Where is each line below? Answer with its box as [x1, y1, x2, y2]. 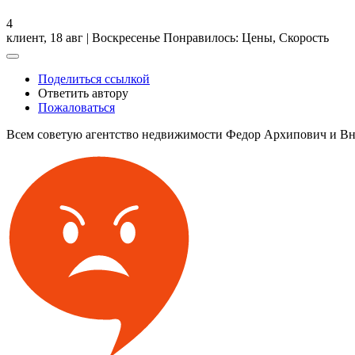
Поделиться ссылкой [38, 71, 150, 86]
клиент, [6, 30, 50, 44]
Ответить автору [38, 86, 128, 100]
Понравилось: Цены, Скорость [163, 30, 329, 44]
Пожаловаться [38, 100, 115, 114]
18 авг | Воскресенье [50, 30, 163, 44]
